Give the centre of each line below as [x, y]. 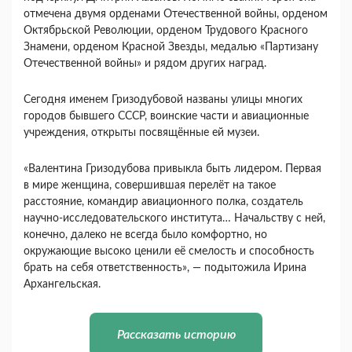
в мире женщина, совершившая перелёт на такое [150, 185]
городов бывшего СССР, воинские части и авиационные [166, 116]
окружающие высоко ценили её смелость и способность [169, 251]
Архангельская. [62, 284]
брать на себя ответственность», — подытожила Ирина [165, 268]
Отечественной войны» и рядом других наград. [145, 63]
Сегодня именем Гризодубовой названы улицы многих [163, 99]
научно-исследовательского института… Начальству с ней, [174, 218]
